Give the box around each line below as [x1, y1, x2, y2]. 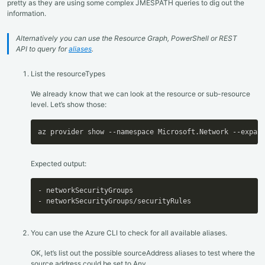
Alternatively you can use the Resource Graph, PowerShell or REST [16, 34, 237, 43]
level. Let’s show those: [31, 100, 106, 109]
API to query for [16, 44, 69, 54]
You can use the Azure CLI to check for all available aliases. [31, 228, 227, 238]
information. [7, 9, 46, 18]
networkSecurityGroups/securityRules [42, 197, 191, 206]
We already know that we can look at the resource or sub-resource [31, 89, 250, 99]
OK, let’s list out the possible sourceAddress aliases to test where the [31, 248, 255, 257]
